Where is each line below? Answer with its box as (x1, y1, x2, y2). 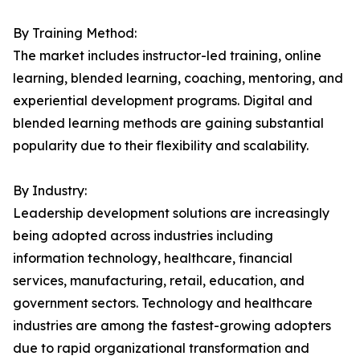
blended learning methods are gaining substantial (13, 115, 324, 132)
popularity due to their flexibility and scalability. (13, 137, 309, 154)
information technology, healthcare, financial (13, 250, 292, 267)
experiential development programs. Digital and (13, 92, 313, 109)
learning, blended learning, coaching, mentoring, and (13, 70, 343, 87)
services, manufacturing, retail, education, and (13, 272, 305, 289)
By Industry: (13, 182, 87, 199)
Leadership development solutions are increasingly (13, 205, 329, 222)
